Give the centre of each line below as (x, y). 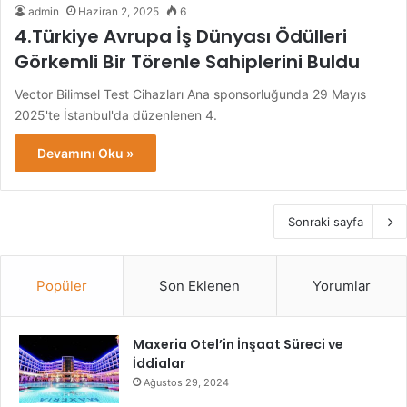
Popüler (62, 285)
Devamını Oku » (85, 153)
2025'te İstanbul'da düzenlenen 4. (116, 114)
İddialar (159, 363)
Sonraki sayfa (326, 221)
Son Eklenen (200, 285)
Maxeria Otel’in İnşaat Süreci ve (238, 344)
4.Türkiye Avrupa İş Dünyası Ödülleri (181, 36)
